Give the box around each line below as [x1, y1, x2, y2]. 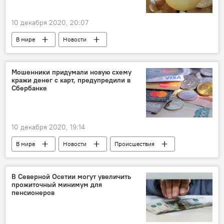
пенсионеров [11, 188, 54, 197]
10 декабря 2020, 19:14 [11, 122, 85, 132]
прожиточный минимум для [11, 180, 102, 189]
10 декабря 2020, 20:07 [11, 17, 88, 27]
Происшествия [114, 140, 154, 148]
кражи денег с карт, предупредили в [11, 75, 130, 84]
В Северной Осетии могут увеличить [11, 172, 131, 181]
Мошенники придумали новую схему [11, 67, 131, 76]
